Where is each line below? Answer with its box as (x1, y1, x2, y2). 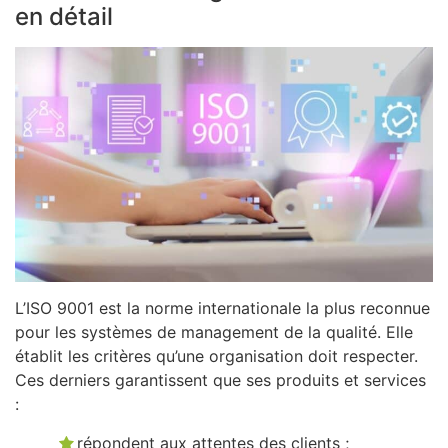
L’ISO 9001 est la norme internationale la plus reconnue (15, 298, 430, 319)
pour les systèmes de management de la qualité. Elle (15, 322, 413, 343)
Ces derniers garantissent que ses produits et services (15, 370, 426, 391)
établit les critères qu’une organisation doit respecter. (15, 346, 418, 367)
